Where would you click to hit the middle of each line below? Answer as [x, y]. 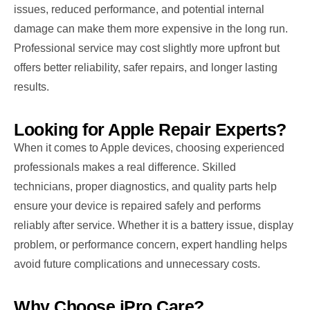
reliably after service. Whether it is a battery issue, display [154, 225]
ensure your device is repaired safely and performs [137, 206]
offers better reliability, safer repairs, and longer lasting [146, 67]
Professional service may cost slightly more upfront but [147, 48]
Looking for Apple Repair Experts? [150, 129]
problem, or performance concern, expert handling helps [151, 244]
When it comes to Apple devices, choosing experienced [149, 147]
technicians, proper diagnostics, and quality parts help [145, 186]
